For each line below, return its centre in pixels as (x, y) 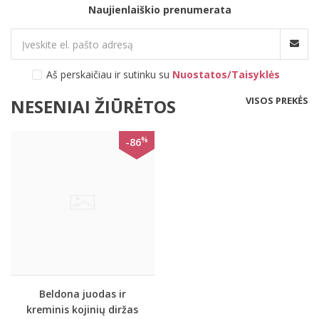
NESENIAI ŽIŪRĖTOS (93, 106)
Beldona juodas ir (82, 293)
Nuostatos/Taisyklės (226, 74)
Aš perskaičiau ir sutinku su (109, 74)
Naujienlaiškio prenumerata (159, 10)
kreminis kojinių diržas (83, 309)
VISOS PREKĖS (277, 100)
